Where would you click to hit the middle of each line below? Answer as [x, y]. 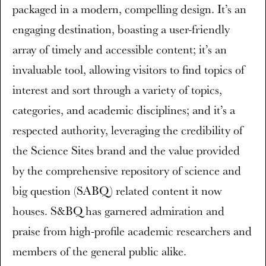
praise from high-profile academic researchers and [132, 231]
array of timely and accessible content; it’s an [120, 49]
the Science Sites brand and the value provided [126, 150]
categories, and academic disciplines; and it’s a [124, 110]
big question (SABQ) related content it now [117, 191]
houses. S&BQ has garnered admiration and [118, 211]
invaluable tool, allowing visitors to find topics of [129, 69]
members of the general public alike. [99, 251]
